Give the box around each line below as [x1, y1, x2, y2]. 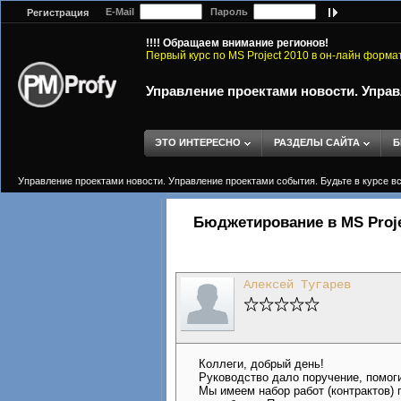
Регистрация [27, 7, 89, 19]
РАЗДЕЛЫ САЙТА [274, 137, 360, 148]
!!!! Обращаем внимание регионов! [146, 37, 328, 49]
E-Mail [98, 6, 140, 17]
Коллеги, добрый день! [199, 357, 324, 371]
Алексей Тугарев [243, 277, 351, 292]
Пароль [202, 6, 253, 17]
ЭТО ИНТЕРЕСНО [155, 137, 241, 148]
